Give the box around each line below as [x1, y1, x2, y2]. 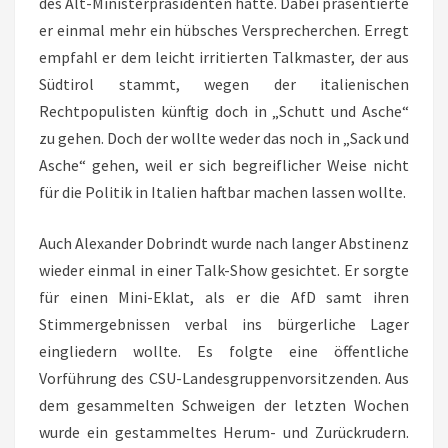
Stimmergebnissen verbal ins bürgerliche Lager [39, 314, 409, 334]
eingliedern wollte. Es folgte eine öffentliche [39, 341, 409, 361]
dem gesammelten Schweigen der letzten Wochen [39, 395, 409, 415]
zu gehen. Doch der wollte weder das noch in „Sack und [39, 128, 409, 148]
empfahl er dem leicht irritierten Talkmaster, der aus [39, 47, 409, 67]
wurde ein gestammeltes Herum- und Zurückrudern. [39, 422, 409, 442]
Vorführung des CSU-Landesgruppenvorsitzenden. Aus [39, 368, 409, 388]
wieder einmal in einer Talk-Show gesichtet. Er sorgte [39, 260, 409, 280]
